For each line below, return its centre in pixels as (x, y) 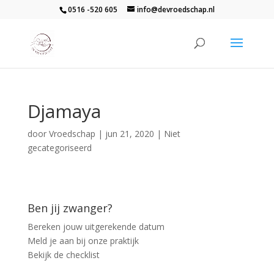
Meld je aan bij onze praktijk (83, 241)
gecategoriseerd (59, 148)
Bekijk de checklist (63, 255)
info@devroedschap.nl (176, 9)
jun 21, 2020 (129, 134)
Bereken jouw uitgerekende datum (96, 227)
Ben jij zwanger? (70, 208)
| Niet (167, 134)
